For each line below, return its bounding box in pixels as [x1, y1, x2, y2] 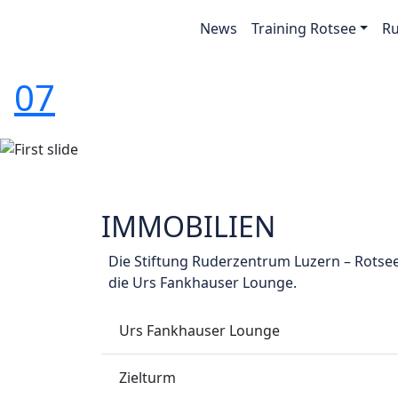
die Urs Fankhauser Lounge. [108, 273, 297, 293]
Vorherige [88, 146, 156, 166]
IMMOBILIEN [101, 207, 275, 246]
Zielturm [119, 367, 176, 387]
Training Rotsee [251, 19, 356, 38]
